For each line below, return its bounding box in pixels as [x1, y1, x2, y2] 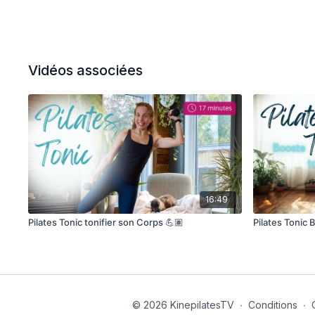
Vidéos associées [28, 62, 143, 79]
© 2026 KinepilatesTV [131, 298, 234, 311]
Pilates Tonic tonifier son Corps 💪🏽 [28, 217, 184, 229]
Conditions [247, 298, 297, 311]
